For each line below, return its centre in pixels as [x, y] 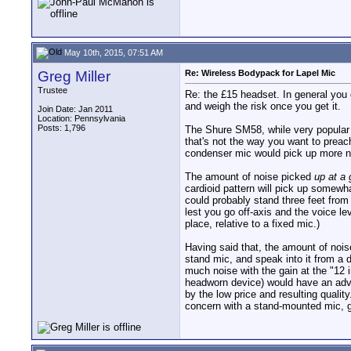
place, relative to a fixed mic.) [252, 224]
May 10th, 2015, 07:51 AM [112, 52]
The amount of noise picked [250, 177]
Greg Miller [74, 76]
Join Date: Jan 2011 [75, 109]
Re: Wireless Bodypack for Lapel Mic [260, 73]
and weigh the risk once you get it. [263, 107]
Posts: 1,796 [62, 128]
